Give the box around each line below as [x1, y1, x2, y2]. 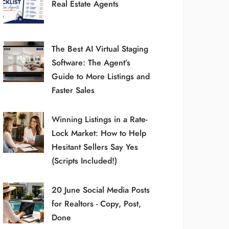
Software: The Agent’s [51, 57, 130, 68]
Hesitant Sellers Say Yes [51, 141, 138, 153]
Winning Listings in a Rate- [51, 113, 147, 125]
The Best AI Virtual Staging [51, 43, 148, 55]
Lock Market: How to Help [51, 127, 146, 139]
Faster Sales [51, 84, 95, 96]
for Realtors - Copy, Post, [51, 198, 141, 210]
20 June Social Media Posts [51, 184, 150, 196]
